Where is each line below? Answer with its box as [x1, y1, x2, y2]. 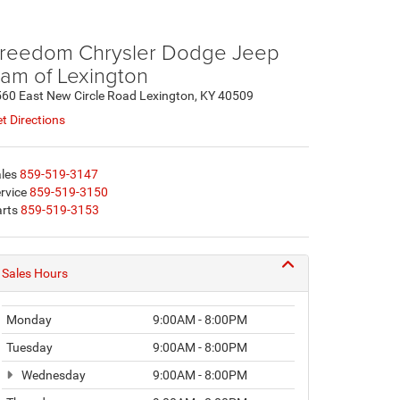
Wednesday [19, 367, 86, 382]
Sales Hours [2, 265, 68, 280]
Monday [6, 312, 52, 327]
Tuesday [6, 339, 53, 354]
